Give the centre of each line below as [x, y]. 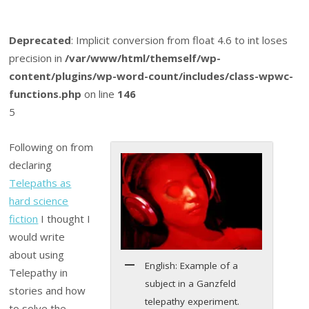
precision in [37, 58]
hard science [39, 200]
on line [100, 94]
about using [37, 254]
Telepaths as [40, 182]
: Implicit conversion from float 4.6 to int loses [180, 40]
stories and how [48, 290]
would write [37, 236]
